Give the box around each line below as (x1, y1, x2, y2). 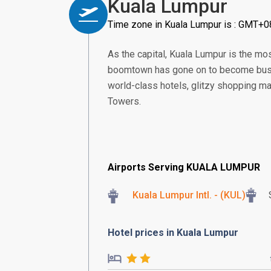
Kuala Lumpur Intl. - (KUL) (132, 189, 246, 201)
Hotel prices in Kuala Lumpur (108, 227, 238, 238)
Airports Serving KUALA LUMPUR (108, 162, 260, 173)
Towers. (108, 96, 141, 107)
